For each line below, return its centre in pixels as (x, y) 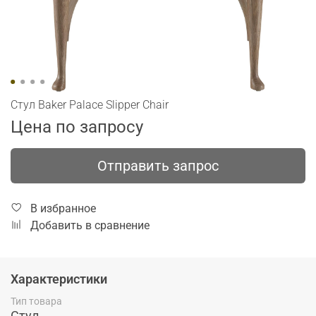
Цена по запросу (77, 127)
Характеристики (59, 279)
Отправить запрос (158, 165)
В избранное (63, 208)
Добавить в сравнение (90, 225)
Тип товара (36, 302)
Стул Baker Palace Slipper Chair (90, 105)
